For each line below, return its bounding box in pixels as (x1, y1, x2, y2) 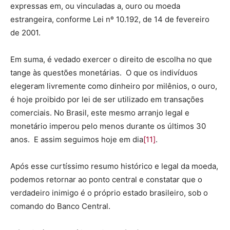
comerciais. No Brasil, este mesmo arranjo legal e (10, 107, 189, 118)
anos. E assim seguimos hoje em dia (10, 134, 143, 144)
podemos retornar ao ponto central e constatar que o (10, 174, 202, 184)
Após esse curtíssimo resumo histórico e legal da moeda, (10, 161, 218, 171)
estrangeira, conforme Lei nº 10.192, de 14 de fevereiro (10, 14, 209, 24)
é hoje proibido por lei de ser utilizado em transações (10, 94, 204, 104)
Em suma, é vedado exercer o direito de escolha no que (10, 54, 212, 64)
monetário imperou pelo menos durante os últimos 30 (10, 121, 206, 131)
